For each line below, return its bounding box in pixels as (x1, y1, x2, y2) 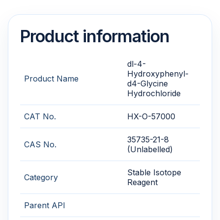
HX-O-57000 (127, 111, 175, 122)
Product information (20, 26, 169, 47)
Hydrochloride (127, 88, 181, 99)
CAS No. (24, 139, 56, 150)
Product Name (24, 74, 79, 84)
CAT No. (24, 111, 56, 122)
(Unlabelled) (127, 144, 173, 155)
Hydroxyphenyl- (127, 69, 189, 79)
